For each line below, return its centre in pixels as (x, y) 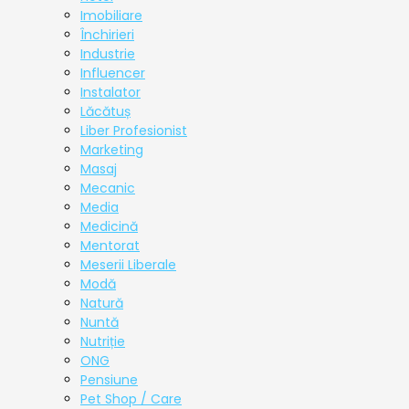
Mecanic (108, 189)
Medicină (109, 227)
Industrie (108, 54)
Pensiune (109, 380)
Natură (102, 304)
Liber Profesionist (134, 131)
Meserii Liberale (128, 265)
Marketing (112, 150)
